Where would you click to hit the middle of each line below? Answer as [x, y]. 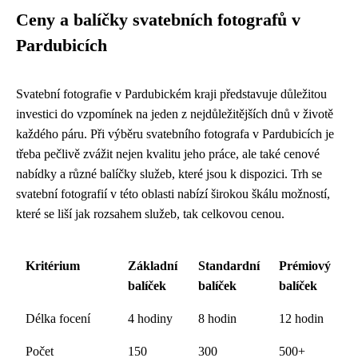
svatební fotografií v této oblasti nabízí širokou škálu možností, [173, 194]
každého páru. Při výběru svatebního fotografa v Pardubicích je [175, 134]
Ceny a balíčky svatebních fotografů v [158, 20]
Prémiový [305, 266]
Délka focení [58, 318]
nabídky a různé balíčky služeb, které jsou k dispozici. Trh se [169, 174]
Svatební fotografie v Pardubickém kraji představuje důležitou [171, 94]
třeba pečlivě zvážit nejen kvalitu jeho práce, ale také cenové [168, 154]
